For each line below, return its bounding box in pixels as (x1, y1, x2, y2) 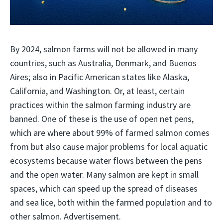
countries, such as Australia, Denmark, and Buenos (10, 57, 197, 69)
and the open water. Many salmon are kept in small (10, 169, 199, 181)
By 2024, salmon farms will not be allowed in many (10, 43, 198, 55)
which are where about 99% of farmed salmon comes (10, 127, 210, 139)
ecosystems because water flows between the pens (10, 155, 202, 167)
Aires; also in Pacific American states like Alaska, (10, 71, 189, 83)
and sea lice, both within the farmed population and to (10, 197, 212, 209)
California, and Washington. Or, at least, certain (10, 85, 185, 97)
